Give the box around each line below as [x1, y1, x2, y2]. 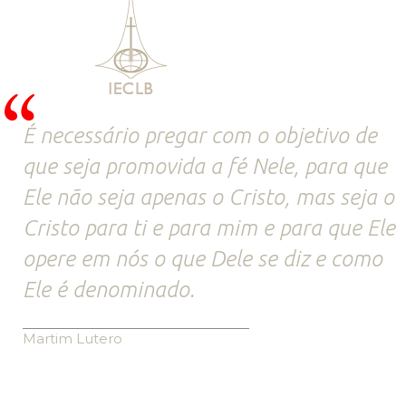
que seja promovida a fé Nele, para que [23, 153, 387, 179]
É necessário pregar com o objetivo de [23, 122, 377, 148]
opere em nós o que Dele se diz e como [23, 246, 382, 271]
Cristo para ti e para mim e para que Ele [23, 215, 395, 240]
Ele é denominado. [23, 276, 195, 302]
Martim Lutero [23, 329, 122, 347]
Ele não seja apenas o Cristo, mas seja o [23, 184, 394, 209]
